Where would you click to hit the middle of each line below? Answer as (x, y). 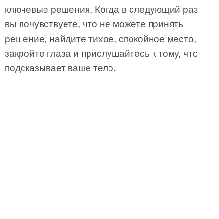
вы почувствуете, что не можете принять (94, 24)
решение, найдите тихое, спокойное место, (100, 39)
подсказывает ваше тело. (60, 68)
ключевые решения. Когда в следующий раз (101, 10)
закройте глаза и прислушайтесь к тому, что (101, 54)
